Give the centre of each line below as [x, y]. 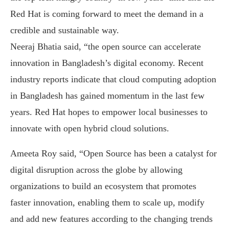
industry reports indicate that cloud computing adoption [113, 79]
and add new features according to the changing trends [111, 219]
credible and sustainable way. [65, 30]
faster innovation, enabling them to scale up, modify [107, 202]
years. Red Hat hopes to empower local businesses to [109, 112]
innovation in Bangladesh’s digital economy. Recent [107, 63]
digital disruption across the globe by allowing [96, 170]
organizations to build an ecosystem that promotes [103, 186]
